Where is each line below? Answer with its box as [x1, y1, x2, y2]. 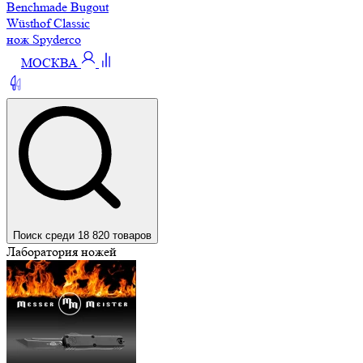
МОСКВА [21, 55, 78, 71]
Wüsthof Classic [6, 15, 90, 32]
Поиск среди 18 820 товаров [13, 228, 152, 241]
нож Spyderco [6, 32, 81, 48]
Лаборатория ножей [6, 243, 117, 259]
